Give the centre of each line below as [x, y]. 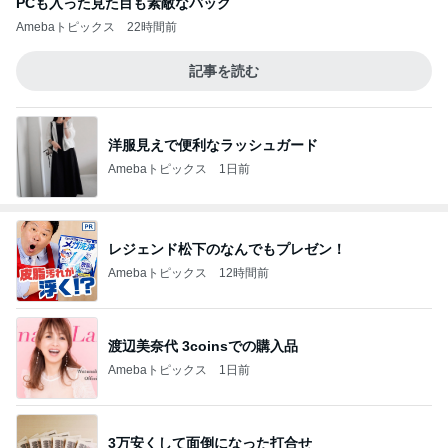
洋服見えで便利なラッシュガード [213, 144]
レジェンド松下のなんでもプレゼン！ [227, 248]
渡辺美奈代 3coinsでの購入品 [203, 345]
